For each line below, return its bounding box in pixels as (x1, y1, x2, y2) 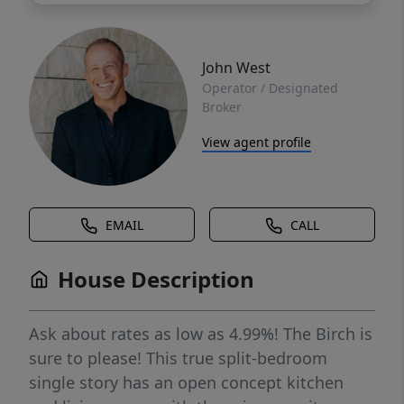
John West (202, 58, 271, 78)
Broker (202, 98, 242, 115)
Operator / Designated (202, 79, 338, 96)
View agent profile (202, 133, 311, 151)
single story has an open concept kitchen (29, 372, 344, 393)
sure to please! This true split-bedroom (29, 347, 327, 369)
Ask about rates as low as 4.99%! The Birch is (29, 323, 372, 344)
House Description (58, 264, 254, 294)
